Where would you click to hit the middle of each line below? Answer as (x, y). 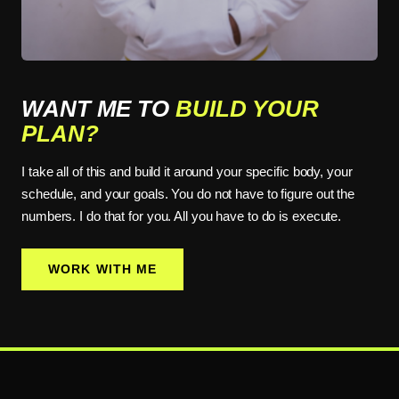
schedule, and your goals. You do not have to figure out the (188, 193)
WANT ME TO (98, 108)
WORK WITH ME (103, 269)
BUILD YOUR (247, 108)
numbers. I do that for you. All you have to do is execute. (182, 216)
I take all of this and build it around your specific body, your (187, 171)
